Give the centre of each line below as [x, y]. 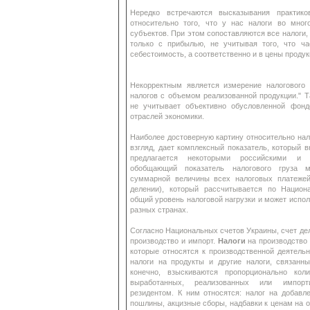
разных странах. [159, 210]
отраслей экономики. [167, 116]
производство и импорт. [174, 241]
